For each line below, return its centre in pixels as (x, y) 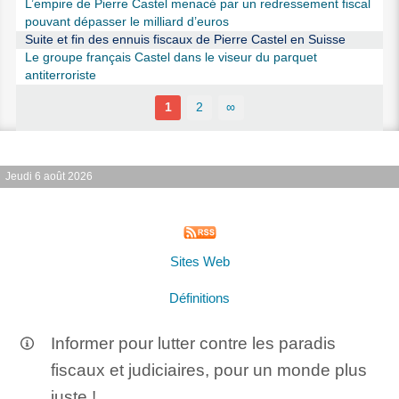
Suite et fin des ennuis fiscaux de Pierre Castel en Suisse (185, 39)
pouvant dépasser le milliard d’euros (126, 21)
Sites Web (199, 262)
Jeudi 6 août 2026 (49, 176)
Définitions (199, 298)
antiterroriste (60, 75)
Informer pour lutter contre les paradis (193, 344)
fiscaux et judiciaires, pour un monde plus (208, 370)
